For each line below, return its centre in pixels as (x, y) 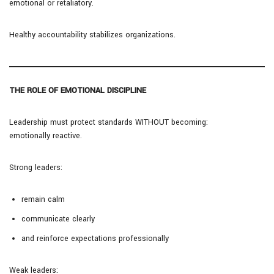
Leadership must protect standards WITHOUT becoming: (109, 123)
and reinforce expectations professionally (95, 239)
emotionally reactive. (46, 136)
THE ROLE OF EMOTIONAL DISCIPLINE (78, 91)
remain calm (43, 200)
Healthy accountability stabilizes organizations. (92, 35)
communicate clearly (58, 219)
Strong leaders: (36, 168)
